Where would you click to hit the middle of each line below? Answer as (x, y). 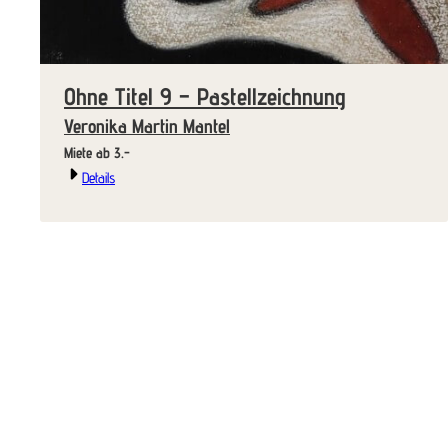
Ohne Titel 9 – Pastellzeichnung (205, 96)
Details (98, 177)
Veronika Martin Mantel (147, 125)
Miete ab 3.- (122, 152)
